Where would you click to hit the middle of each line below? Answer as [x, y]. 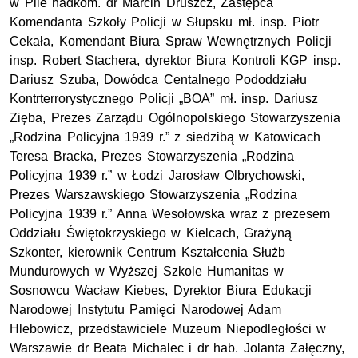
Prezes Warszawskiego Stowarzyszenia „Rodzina [153, 195]
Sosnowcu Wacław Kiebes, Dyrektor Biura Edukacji [161, 291]
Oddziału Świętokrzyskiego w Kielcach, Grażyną [151, 233]
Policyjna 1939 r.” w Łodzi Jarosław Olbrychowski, [157, 176]
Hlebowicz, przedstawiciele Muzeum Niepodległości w [168, 329]
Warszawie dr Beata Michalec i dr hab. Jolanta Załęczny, [177, 348]
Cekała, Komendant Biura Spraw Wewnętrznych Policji [171, 42]
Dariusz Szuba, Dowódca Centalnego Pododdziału [159, 80]
